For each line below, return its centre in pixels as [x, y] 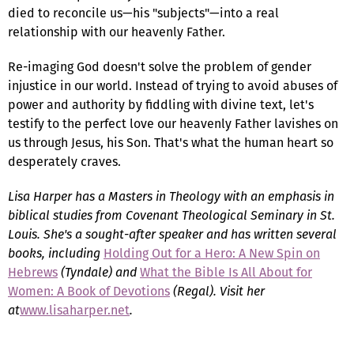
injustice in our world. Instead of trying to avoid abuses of [173, 85]
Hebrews [33, 272]
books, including [56, 253]
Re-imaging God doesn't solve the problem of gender [160, 66]
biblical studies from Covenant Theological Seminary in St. [171, 215]
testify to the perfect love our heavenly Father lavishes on [173, 123]
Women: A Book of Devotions [89, 291]
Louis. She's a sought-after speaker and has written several [172, 234]
